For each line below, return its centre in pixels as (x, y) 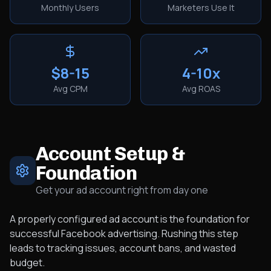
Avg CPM (70, 89)
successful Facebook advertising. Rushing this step (124, 233)
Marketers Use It (201, 8)
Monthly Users (70, 8)
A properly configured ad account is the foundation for (130, 219)
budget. (27, 263)
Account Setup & (110, 154)
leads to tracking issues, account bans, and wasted (123, 248)
